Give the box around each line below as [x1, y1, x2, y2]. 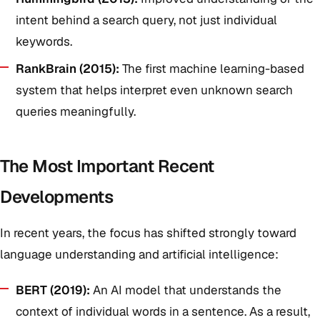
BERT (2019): [16, 282, 90, 298]
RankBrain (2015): [16, 61, 119, 76]
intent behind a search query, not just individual [16, 12, 277, 28]
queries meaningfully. [16, 104, 136, 119]
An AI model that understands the [90, 282, 281, 298]
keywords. [16, 34, 72, 49]
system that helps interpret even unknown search [16, 82, 293, 98]
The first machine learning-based [119, 61, 304, 76]
